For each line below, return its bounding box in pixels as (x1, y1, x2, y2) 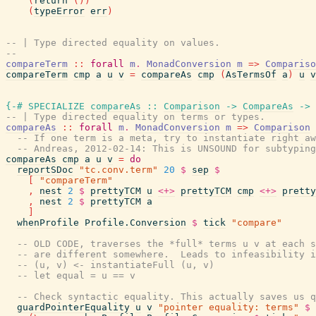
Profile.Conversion (85, 217, 186, 228)
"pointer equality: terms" (158, 302, 299, 312)
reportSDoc (17, 164, 73, 175)
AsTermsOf (226, 69, 276, 80)
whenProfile (17, 217, 79, 228)
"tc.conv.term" (79, 164, 158, 175)
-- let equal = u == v (17, 270, 135, 281)
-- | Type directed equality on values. (6, 37, 220, 48)
